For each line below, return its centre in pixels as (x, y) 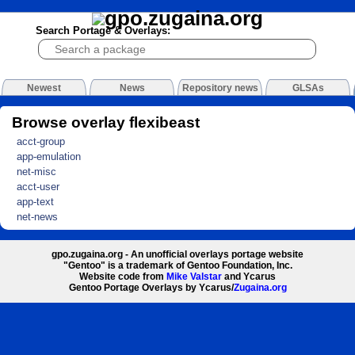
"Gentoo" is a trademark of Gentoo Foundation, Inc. (177, 266)
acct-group (41, 141)
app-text (36, 202)
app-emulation (49, 156)
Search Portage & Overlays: (103, 31)
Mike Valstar (194, 277)
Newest (44, 88)
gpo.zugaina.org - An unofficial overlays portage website (177, 255)
